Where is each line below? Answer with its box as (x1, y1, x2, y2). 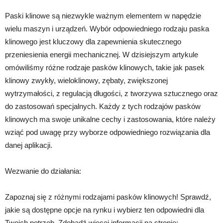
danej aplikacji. (5, 141, 52, 150)
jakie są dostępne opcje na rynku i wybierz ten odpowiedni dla (5, 206, 204, 215)
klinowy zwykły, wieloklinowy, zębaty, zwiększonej (5, 76, 168, 85)
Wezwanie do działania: (5, 167, 81, 176)
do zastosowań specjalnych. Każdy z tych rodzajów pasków (5, 102, 201, 111)
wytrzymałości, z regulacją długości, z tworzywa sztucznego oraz (5, 89, 218, 98)
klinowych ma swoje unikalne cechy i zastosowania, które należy (5, 115, 216, 124)
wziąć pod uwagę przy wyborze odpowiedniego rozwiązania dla (5, 128, 210, 137)
